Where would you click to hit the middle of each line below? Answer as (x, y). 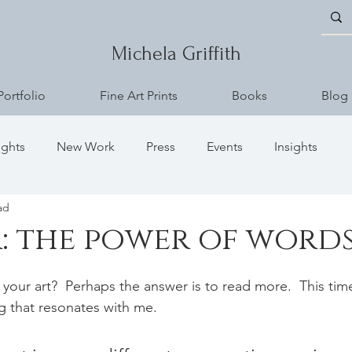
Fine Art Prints (138, 95)
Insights (296, 147)
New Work (86, 147)
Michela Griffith (176, 53)
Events (225, 147)
